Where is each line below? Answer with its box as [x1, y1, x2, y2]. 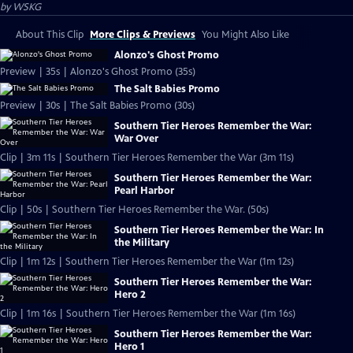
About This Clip [16, 28, 84, 41]
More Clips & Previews [90, 28, 195, 41]
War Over [114, 132, 158, 145]
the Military [114, 236, 169, 249]
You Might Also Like [202, 28, 289, 41]
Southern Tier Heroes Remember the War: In [114, 223, 324, 236]
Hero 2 [114, 288, 146, 301]
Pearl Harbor [114, 184, 174, 197]
